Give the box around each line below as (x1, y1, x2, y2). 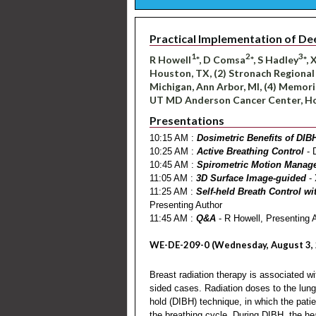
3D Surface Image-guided (196, 172, 306, 183)
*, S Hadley (250, 53, 298, 66)
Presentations (150, 113, 224, 127)
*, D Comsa (196, 53, 245, 66)
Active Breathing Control (197, 145, 304, 157)
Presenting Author (150, 199, 222, 210)
